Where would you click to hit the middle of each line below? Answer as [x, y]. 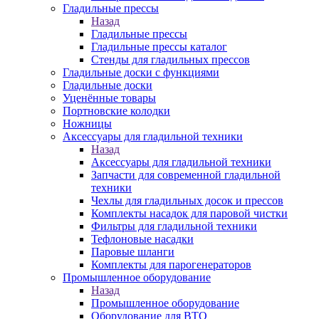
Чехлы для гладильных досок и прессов [187, 200]
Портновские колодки [116, 111]
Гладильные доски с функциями [141, 72]
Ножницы [87, 124]
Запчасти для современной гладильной [186, 175]
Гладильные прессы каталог [159, 47]
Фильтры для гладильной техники [174, 226]
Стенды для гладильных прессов [171, 59]
